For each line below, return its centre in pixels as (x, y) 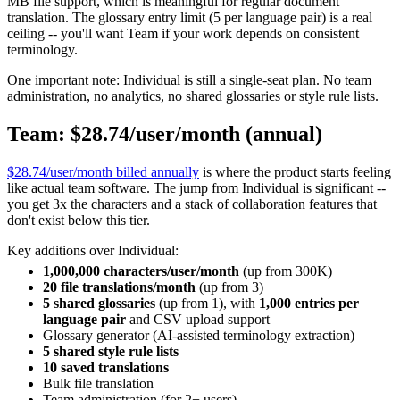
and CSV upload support (198, 319)
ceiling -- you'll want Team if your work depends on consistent (183, 34)
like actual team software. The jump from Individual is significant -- (196, 187)
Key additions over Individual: (93, 250)
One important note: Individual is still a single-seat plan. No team (189, 80)
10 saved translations (106, 367)
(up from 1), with (207, 303)
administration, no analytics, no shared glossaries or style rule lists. (193, 96)
